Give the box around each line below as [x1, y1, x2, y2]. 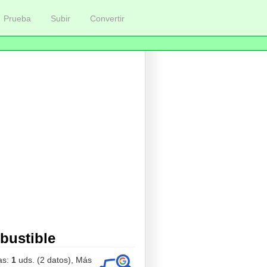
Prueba [4, 14, 31, 23]
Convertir [90, 14, 125, 23]
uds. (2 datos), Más [16, 255, 92, 265]
